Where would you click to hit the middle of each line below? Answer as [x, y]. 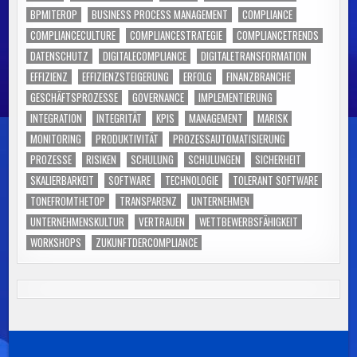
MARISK [273, 118]
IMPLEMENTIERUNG [236, 97]
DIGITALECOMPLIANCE [145, 55]
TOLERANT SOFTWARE [276, 180]
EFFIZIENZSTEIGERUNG [126, 76]
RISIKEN [102, 159]
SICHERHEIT [279, 159]
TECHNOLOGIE [192, 180]
